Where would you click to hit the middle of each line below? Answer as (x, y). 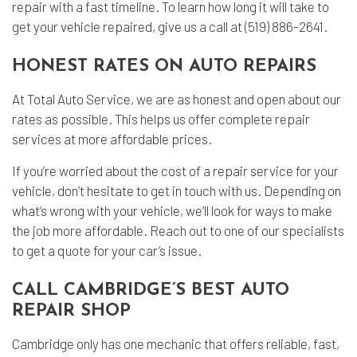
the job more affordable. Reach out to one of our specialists (178, 230)
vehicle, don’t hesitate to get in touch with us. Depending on (177, 190)
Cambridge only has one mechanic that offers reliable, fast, (176, 343)
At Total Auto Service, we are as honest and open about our (177, 98)
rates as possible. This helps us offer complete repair (161, 118)
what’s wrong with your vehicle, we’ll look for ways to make (172, 210)
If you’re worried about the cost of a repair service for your (175, 170)
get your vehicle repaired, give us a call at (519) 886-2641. (170, 26)
